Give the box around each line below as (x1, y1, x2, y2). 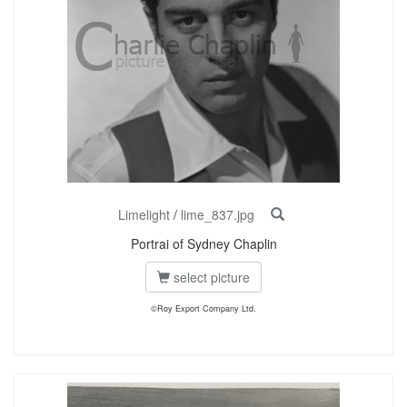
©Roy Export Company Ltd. (151, 303, 256, 314)
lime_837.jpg (180, 205, 254, 223)
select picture (170, 268, 250, 286)
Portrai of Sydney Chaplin (130, 234, 277, 253)
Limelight (117, 205, 170, 223)
